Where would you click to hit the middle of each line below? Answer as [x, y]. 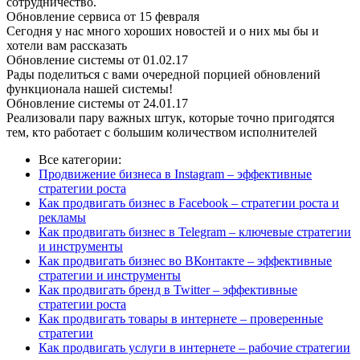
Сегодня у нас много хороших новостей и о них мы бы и [163, 31]
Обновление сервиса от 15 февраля [103, 17]
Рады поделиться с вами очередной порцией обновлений [164, 75]
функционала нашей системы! [90, 89]
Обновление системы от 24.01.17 [97, 104]
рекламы [62, 218]
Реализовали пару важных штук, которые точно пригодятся [170, 118]
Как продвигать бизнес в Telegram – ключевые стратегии [195, 232]
